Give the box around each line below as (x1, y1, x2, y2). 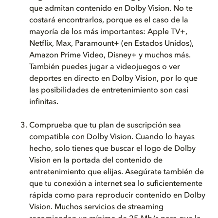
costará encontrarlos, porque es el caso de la (29, 17, 188, 24)
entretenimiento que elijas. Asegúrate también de (29, 168, 204, 176)
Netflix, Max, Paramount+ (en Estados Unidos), (29, 40, 194, 48)
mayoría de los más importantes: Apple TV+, (29, 28, 187, 36)
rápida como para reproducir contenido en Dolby (29, 192, 205, 200)
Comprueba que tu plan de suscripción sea (29, 122, 181, 129)
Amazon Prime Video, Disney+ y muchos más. (29, 52, 191, 59)
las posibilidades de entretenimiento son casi (29, 87, 188, 94)
